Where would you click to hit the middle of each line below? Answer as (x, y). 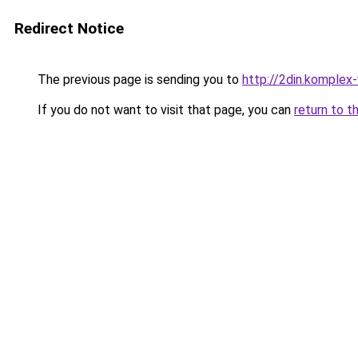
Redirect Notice (69, 28)
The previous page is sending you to (138, 80)
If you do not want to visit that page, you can (164, 110)
